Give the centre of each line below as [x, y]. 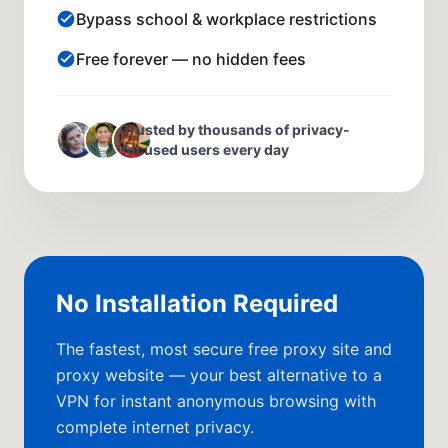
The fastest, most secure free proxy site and [224, 349]
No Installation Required [197, 304]
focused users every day [205, 150]
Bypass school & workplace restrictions [226, 19]
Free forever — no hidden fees [191, 59]
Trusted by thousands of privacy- [235, 130]
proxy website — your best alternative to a [219, 375]
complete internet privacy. [155, 427]
